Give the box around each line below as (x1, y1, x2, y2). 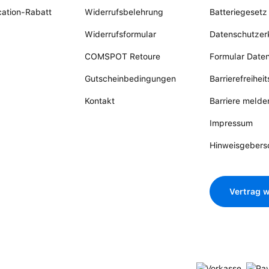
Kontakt (85, 96, 115, 106)
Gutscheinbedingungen (85, 74, 177, 83)
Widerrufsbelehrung (85, 7, 164, 17)
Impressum (210, 118, 253, 128)
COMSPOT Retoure (85, 52, 161, 61)
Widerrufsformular (85, 29, 157, 39)
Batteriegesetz (210, 7, 268, 17)
